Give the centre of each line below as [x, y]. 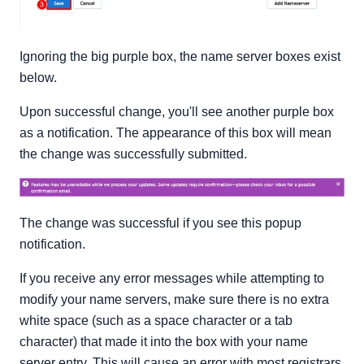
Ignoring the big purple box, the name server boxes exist [180, 56]
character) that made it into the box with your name [164, 342]
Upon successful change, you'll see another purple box [177, 111]
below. [38, 77]
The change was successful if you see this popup [160, 223]
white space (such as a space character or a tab [156, 321]
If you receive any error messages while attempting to [172, 279]
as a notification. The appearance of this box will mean [175, 132]
